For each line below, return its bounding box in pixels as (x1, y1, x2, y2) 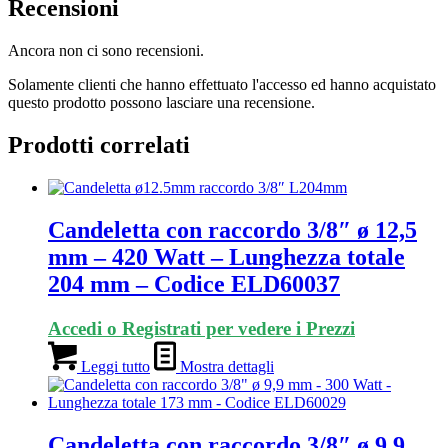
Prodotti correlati (8, 132, 190, 159)
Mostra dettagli (176, 358, 274, 375)
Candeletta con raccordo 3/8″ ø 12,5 (48, 217, 417, 244)
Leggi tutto (77, 358, 150, 375)
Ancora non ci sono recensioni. (8, 42, 204, 60)
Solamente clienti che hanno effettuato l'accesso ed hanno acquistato (8, 76, 436, 94)
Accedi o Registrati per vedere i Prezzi (48, 318, 355, 339)
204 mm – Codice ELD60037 (48, 271, 340, 298)
